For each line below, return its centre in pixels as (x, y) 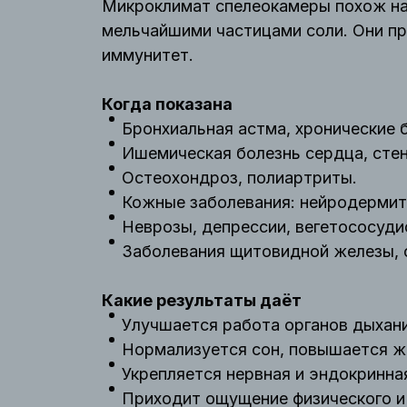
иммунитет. (148, 55)
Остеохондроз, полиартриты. (239, 178)
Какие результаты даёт (202, 300)
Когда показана (167, 104)
